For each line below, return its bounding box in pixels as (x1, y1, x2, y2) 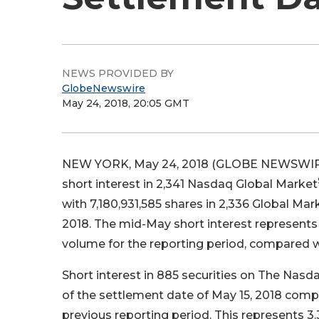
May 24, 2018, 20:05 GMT (62, 97, 189, 110)
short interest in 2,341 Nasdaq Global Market (62, 177, 318, 191)
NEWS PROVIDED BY (62, 67, 174, 80)
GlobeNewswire (62, 82, 145, 95)
